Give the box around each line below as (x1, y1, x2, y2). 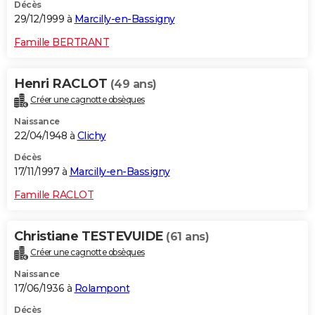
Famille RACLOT (14, 188, 94, 201)
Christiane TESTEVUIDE (14, 228, 166, 244)
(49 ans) (110, 77, 157, 91)
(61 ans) (166, 229, 209, 243)
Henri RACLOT (14, 75, 110, 91)
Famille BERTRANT (14, 35, 109, 49)
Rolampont (74, 281, 129, 295)
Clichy (77, 129, 106, 142)
